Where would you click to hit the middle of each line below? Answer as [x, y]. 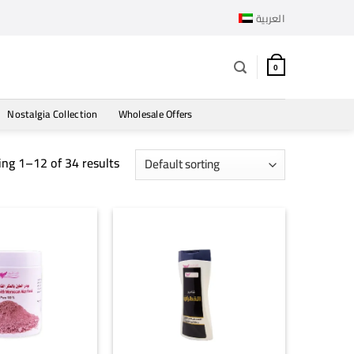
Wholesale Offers [155, 114]
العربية [271, 18]
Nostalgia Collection [53, 114]
